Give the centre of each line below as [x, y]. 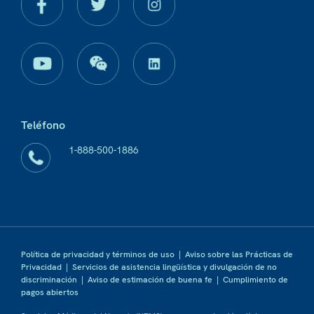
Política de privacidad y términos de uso [98, 254]
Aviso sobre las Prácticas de [239, 254]
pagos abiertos [50, 292]
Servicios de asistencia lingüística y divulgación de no [175, 267]
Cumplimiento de [255, 280]
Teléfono [43, 125]
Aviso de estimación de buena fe [150, 280]
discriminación [49, 280]
